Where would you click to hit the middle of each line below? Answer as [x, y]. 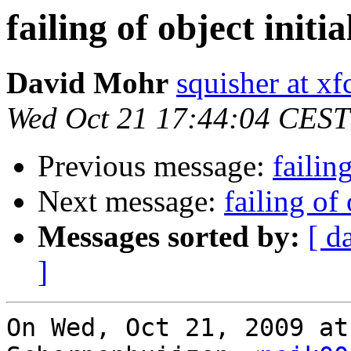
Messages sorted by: [169, 237]
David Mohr [87, 83]
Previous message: [155, 166]
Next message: [131, 201]
